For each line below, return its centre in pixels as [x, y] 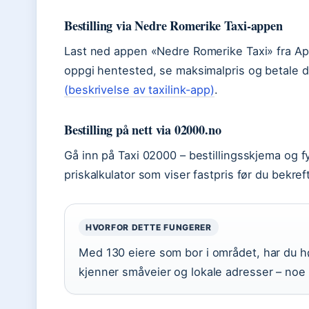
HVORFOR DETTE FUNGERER [149, 227]
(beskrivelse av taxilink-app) [140, 90]
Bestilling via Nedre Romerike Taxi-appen [173, 26]
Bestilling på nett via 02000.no [143, 130]
